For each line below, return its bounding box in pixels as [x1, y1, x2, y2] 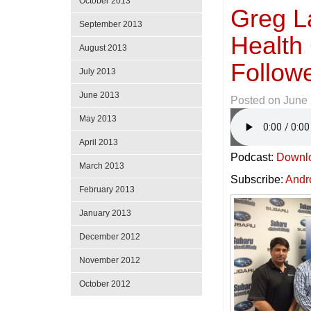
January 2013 [79, 208, 131, 218]
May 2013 [79, 114, 117, 124]
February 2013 [79, 185, 135, 194]
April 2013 [79, 137, 118, 147]
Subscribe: [230, 173, 286, 185]
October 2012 [79, 279, 131, 289]
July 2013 [79, 67, 116, 76]
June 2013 [79, 90, 119, 100]
